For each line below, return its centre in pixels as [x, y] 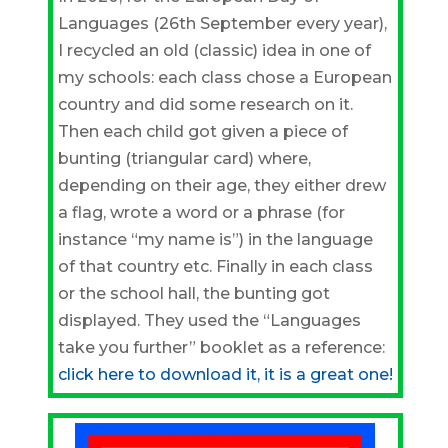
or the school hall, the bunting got [193, 293]
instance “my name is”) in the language [215, 239]
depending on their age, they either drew [221, 185]
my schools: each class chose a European [224, 77]
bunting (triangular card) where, [184, 158]
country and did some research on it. [205, 104]
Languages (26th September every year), [222, 23]
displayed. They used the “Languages [209, 320]
